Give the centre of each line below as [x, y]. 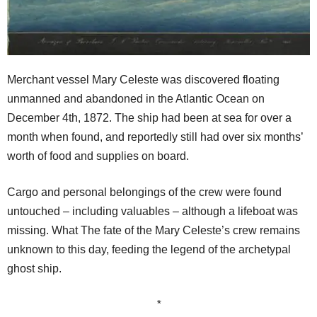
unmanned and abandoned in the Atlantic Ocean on [136, 98]
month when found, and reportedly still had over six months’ [155, 137]
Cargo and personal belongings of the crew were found [144, 192]
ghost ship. [34, 268]
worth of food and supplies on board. [98, 156]
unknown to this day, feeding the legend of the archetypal [149, 249]
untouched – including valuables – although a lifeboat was [152, 211]
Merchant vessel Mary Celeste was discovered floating [143, 79]
